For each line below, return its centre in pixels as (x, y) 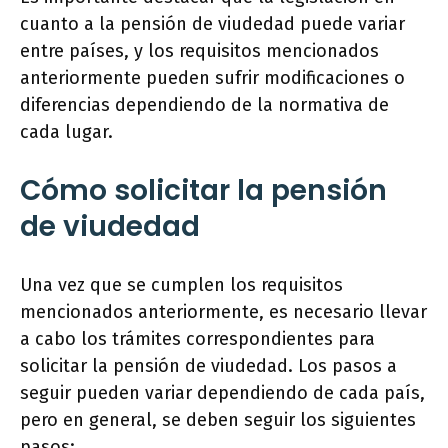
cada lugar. (66, 131)
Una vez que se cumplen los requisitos (181, 284)
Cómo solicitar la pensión (203, 190)
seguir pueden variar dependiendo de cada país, (222, 392)
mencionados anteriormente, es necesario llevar (223, 311)
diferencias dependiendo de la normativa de (204, 104)
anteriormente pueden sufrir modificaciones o (212, 77)
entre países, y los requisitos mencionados (199, 50)
